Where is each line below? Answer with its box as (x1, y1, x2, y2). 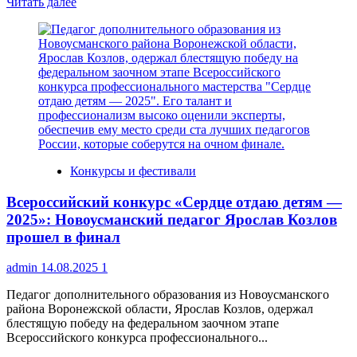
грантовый (76, 51, 135, 65)
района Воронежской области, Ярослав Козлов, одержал (6, 302, 313, 316)
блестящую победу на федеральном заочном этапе (6, 316, 279, 331)
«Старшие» (76, 80, 137, 94)
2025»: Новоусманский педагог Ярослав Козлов (6, 210, 337, 228)
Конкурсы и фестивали (70, 163, 196, 178)
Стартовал (76, 37, 132, 51)
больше (76, 8, 116, 22)
